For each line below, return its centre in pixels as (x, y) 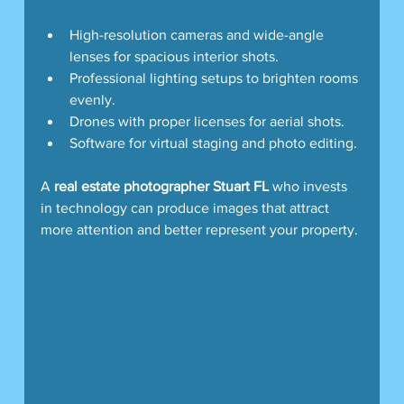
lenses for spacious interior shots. (174, 56)
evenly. (92, 99)
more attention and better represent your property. (199, 229)
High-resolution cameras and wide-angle (198, 34)
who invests (309, 186)
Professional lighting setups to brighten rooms (215, 78)
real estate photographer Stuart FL (161, 186)
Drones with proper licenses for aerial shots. (207, 121)
